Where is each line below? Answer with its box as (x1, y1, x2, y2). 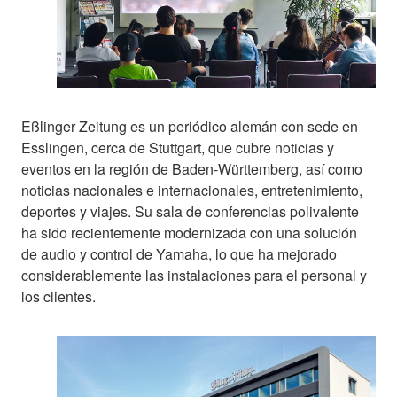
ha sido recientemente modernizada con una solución (21, 222, 357, 244)
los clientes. (21, 286, 96, 307)
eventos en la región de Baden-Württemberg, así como (21, 159, 362, 180)
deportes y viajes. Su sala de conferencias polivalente (21, 201, 359, 222)
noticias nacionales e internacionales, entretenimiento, (21, 180, 362, 201)
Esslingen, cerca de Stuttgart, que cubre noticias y (21, 137, 334, 159)
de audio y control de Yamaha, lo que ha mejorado (21, 244, 337, 265)
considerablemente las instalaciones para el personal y (21, 265, 367, 286)
